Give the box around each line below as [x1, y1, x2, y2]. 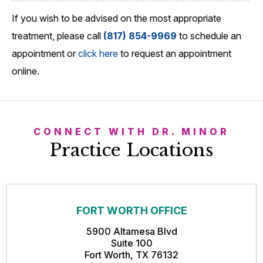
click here [78, 47, 118, 59]
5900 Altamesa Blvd [86, 225, 177, 237]
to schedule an [177, 29, 241, 42]
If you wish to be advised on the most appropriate [12, 12, 221, 24]
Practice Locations [50, 139, 213, 161]
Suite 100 [110, 237, 153, 249]
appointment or [12, 47, 78, 59]
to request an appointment [118, 47, 231, 59]
